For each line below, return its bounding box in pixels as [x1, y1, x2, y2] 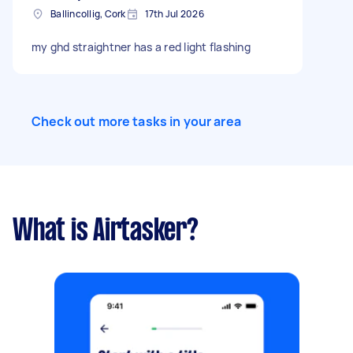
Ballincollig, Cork [50, 7, 126, 20]
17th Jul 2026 [144, 7, 204, 20]
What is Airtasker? [13, 217, 199, 246]
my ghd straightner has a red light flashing [32, 39, 251, 54]
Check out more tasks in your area [32, 113, 241, 130]
